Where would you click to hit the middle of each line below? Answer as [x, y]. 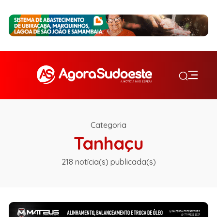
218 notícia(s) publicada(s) [108, 162]
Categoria [108, 125]
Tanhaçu [108, 143]
